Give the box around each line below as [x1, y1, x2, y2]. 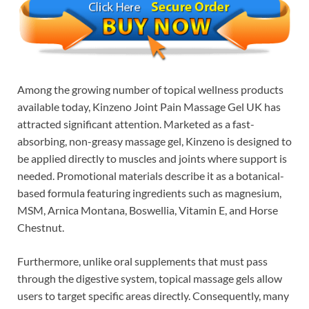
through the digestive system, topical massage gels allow [17, 272, 282, 286]
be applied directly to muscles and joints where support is [17, 152, 287, 166]
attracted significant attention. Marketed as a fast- [17, 117, 255, 131]
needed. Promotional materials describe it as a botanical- [17, 169, 284, 183]
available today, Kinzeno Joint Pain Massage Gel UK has [17, 100, 281, 114]
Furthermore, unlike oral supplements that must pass [17, 255, 268, 268]
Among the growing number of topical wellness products [17, 83, 283, 97]
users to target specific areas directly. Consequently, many [17, 289, 289, 303]
